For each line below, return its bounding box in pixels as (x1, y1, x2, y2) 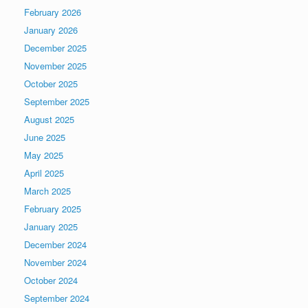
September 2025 (24, 95, 89, 109)
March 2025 (24, 184, 71, 198)
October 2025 (24, 77, 78, 91)
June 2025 (24, 131, 65, 144)
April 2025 (24, 166, 64, 180)
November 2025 (24, 59, 87, 73)
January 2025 (24, 220, 78, 234)
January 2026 (24, 23, 78, 37)
